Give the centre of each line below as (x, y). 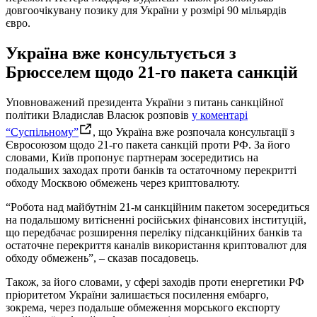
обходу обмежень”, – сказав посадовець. (102, 258)
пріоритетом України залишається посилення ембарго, (137, 295)
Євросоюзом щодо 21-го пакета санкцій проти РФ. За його (148, 145)
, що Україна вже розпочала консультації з (194, 132)
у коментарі (220, 115)
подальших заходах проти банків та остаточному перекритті (151, 171)
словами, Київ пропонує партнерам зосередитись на (132, 158)
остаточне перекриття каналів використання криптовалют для (156, 246)
